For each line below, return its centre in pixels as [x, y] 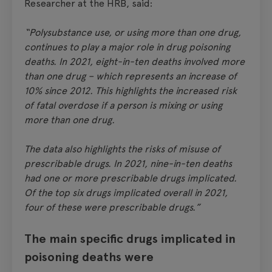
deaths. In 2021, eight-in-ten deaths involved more [134, 61]
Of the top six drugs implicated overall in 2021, [126, 192]
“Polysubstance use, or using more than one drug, [133, 32]
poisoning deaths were [89, 257]
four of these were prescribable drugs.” [112, 207]
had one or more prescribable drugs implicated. [131, 178]
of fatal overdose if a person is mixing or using [123, 105]
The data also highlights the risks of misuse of [122, 149]
